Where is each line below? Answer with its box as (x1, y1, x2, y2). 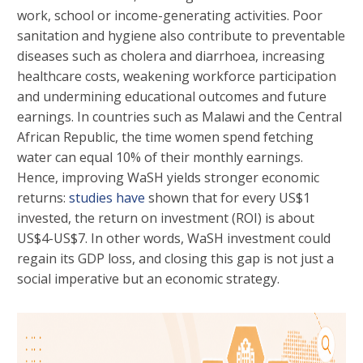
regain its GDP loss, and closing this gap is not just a (17, 250, 334, 268)
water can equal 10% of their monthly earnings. (17, 148, 303, 167)
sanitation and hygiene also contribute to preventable (17, 27, 345, 45)
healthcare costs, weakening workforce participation (17, 67, 336, 86)
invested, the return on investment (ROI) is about (17, 209, 314, 228)
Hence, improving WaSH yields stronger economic (17, 169, 319, 187)
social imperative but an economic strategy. (17, 270, 283, 288)
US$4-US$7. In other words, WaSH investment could (17, 229, 331, 248)
